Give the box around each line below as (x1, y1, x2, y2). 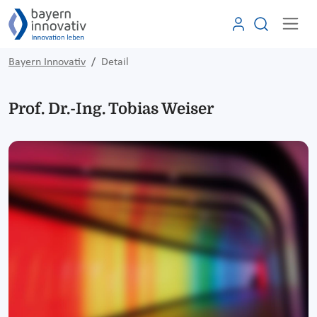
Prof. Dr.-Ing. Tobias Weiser (8, 99, 214, 117)
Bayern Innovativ (8, 56, 86, 68)
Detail (101, 56, 129, 68)
